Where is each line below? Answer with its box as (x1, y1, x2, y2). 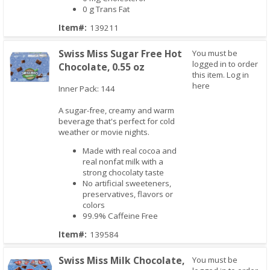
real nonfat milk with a (83, 155, 164, 167)
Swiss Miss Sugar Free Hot (58, 46, 183, 60)
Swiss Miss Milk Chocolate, (58, 254, 185, 268)
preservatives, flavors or (83, 188, 174, 199)
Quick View (14, 104, 55, 116)
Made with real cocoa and (83, 145, 177, 156)
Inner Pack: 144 (58, 83, 116, 94)
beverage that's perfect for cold (58, 115, 175, 127)
